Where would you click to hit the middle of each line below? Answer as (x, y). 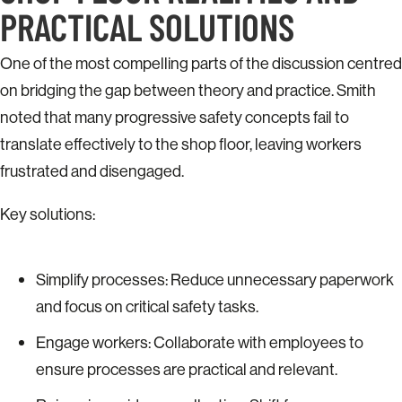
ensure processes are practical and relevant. (187, 369)
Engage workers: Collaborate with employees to (200, 342)
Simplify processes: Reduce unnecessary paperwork (215, 280)
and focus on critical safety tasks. (147, 306)
